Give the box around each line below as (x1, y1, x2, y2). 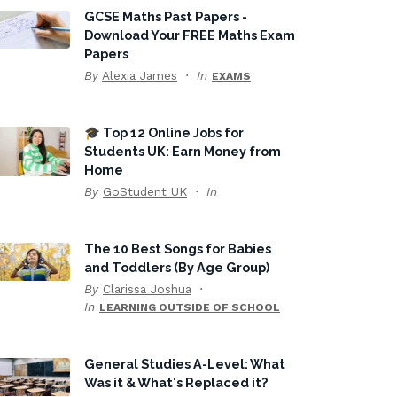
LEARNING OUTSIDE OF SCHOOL (99, 301, 280, 314)
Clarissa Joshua (103, 282, 191, 296)
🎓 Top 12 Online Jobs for (84, 125, 244, 140)
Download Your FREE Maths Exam (84, 27, 295, 43)
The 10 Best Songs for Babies (84, 241, 271, 256)
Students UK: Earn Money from (84, 144, 281, 159)
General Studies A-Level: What (84, 356, 285, 371)
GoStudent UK (103, 184, 187, 198)
